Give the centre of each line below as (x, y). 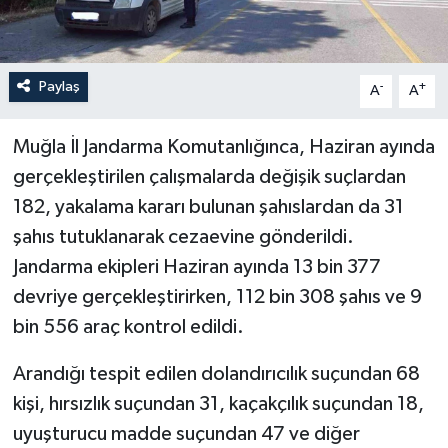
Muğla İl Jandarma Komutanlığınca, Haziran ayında (223, 147)
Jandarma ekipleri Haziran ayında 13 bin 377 (196, 267)
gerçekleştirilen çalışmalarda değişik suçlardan (209, 177)
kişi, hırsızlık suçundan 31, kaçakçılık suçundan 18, (218, 404)
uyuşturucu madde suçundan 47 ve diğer (186, 434)
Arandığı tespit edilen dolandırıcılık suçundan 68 (216, 374)
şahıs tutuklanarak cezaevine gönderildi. (183, 237)
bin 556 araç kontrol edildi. (128, 327)
